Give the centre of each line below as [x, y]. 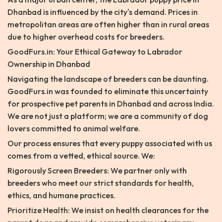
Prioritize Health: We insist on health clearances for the [108, 210]
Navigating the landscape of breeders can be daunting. [108, 79]
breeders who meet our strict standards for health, [101, 183]
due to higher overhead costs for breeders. [86, 37]
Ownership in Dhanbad [49, 64]
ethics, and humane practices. [61, 195]
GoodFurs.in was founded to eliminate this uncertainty [108, 91]
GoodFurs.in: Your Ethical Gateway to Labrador [95, 52]
